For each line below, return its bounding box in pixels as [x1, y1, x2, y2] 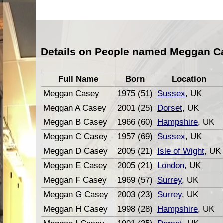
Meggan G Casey [43, 189, 108, 199]
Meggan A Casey [43, 103, 106, 112]
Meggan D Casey [43, 146, 108, 156]
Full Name [58, 74, 98, 84]
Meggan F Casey [43, 175, 107, 185]
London [157, 160, 184, 170]
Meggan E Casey [43, 160, 107, 170]
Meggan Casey [43, 88, 99, 98]
